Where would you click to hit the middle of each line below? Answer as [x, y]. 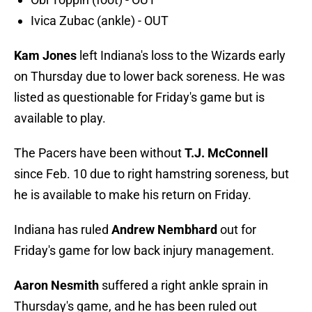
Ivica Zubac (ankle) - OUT [100, 21]
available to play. [60, 118]
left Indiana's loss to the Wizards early [182, 56]
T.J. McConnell [226, 153]
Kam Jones [47, 56]
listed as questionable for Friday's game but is [139, 97]
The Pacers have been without [99, 153]
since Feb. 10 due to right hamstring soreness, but [151, 174]
